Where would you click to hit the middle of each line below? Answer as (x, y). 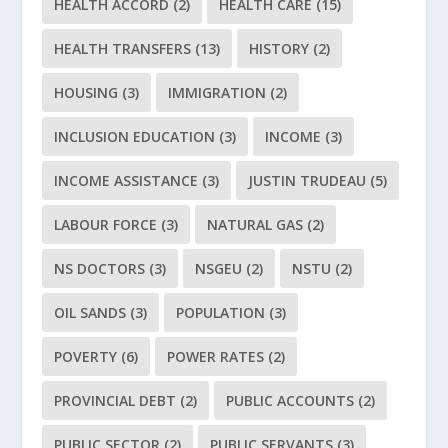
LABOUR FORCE (106, 224)
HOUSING (86, 92)
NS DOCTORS (100, 268)
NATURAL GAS (255, 224)
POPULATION (221, 312)
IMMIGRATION (217, 92)
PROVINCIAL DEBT (115, 400)
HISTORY (279, 48)
